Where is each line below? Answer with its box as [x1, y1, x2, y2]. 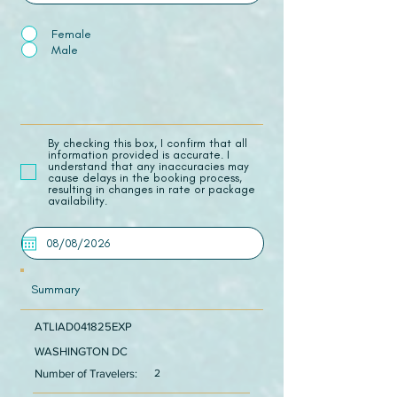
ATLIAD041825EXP [35, 320, 132, 333]
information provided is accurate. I [48, 148, 230, 161]
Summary [31, 282, 80, 297]
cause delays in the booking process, [48, 171, 242, 184]
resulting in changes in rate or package [48, 183, 255, 196]
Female [51, 26, 91, 41]
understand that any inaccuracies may [48, 160, 249, 173]
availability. [48, 194, 107, 207]
